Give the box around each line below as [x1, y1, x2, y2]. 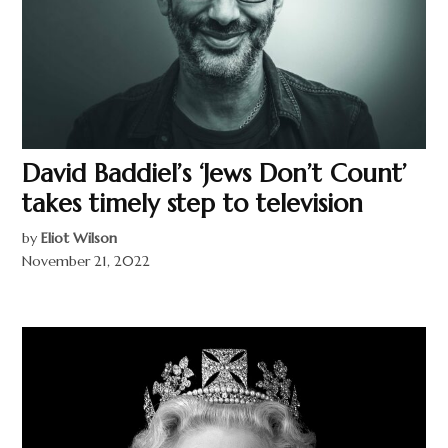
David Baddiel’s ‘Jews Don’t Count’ [22, 157, 408, 190]
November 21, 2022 [22, 252, 151, 271]
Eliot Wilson [41, 229, 118, 248]
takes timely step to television [22, 187, 364, 220]
